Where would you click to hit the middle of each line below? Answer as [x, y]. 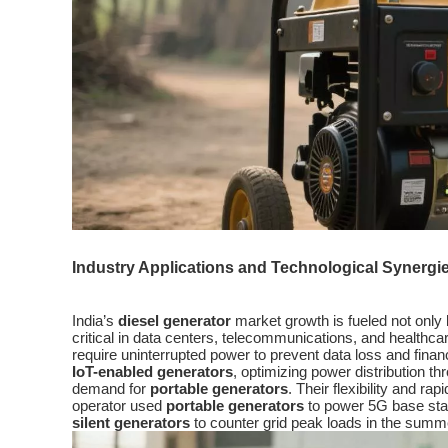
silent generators [131, 422]
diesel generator [174, 320]
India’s [95, 320]
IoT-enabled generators [152, 371]
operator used [119, 405]
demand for [111, 388]
